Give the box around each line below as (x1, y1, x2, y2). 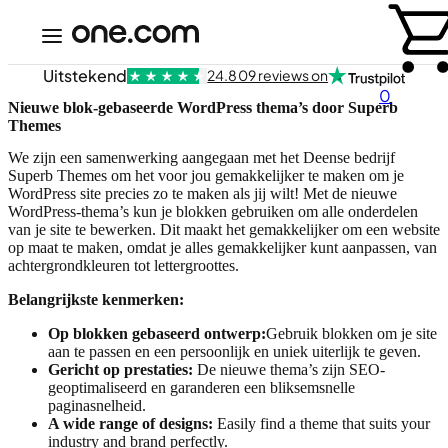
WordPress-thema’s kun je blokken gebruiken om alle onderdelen (8, 202, 418, 220)
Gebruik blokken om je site (266, 324, 437, 342)
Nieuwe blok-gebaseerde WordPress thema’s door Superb (8, 99, 398, 117)
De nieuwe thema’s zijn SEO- (193, 360, 385, 378)
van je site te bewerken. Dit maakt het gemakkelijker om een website (8, 220, 440, 238)
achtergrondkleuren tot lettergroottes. (8, 256, 239, 274)
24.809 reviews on (207, 66, 329, 84)
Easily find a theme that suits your (213, 414, 430, 432)
